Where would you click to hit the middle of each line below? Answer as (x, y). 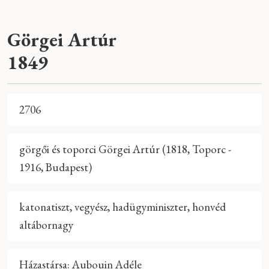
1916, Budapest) (56, 167)
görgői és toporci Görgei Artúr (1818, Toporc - (125, 149)
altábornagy (46, 225)
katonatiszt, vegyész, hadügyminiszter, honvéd (122, 207)
